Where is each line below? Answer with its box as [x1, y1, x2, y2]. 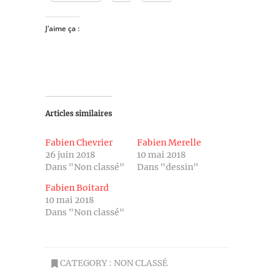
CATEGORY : [58, 257, 114, 268]
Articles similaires [45, 108, 112, 118]
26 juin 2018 [45, 149, 95, 160]
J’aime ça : [45, 23, 80, 34]
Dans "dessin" [137, 161, 199, 172]
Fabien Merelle [137, 136, 201, 148]
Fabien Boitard [45, 182, 109, 193]
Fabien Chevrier [45, 136, 113, 148]
